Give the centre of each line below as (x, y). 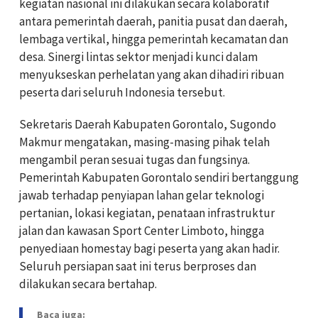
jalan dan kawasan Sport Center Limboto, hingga (142, 230)
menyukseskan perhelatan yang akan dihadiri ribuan (152, 74)
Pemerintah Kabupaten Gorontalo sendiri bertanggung (159, 177)
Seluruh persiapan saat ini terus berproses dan (138, 266)
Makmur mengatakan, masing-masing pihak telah (144, 142)
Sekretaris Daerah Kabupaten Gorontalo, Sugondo (148, 124)
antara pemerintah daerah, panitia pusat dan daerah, (153, 21)
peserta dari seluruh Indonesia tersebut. (122, 92)
